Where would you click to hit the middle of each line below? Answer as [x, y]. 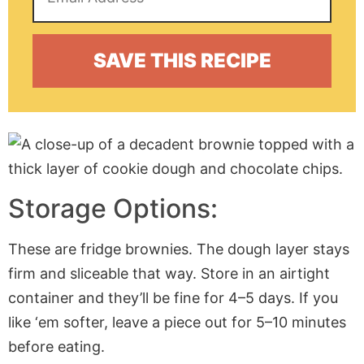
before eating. [56, 346]
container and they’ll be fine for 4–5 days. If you [173, 297]
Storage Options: [113, 208]
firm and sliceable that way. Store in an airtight [169, 273]
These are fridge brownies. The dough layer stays [179, 249]
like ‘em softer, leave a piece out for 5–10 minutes [177, 322]
